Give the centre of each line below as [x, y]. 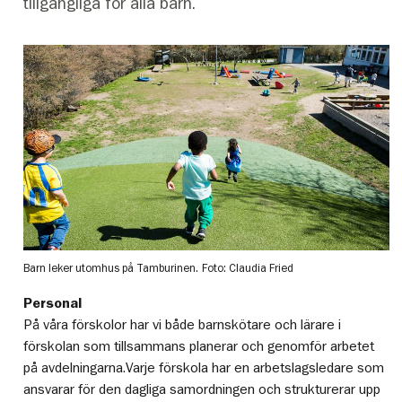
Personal [53, 304]
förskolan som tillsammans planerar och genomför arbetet [199, 347]
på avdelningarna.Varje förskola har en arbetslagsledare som [204, 368]
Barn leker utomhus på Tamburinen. [111, 268]
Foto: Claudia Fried [248, 268]
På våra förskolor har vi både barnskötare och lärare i [183, 325]
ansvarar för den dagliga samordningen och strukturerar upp [202, 390]
